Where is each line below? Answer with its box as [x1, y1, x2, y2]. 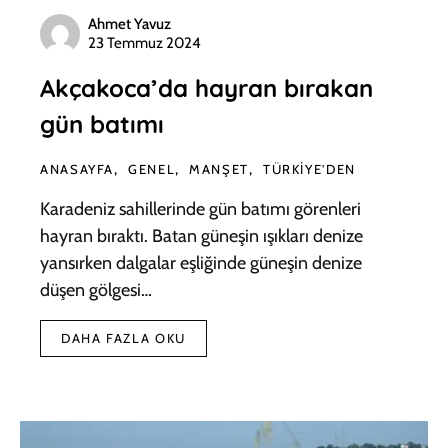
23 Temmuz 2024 [88, 33, 201, 52]
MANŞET [189, 160, 249, 177]
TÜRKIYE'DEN [262, 160, 356, 177]
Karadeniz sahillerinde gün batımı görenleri [40, 197, 361, 220]
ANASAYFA [40, 160, 114, 177]
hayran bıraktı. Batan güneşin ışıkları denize [40, 224, 363, 247]
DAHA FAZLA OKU [61, 329, 186, 346]
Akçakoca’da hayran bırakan [40, 72, 373, 103]
